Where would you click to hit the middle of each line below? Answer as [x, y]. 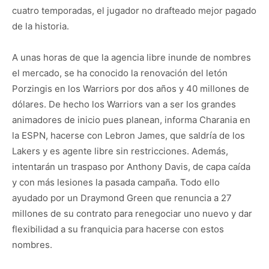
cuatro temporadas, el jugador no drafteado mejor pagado [134, 11]
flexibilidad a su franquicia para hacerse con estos [118, 229]
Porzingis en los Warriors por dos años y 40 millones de [131, 89]
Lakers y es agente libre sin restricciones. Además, [120, 151]
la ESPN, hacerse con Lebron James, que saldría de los [128, 136]
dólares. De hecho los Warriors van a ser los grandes [124, 104]
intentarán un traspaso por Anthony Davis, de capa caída [131, 167]
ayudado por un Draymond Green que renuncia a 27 [122, 198]
